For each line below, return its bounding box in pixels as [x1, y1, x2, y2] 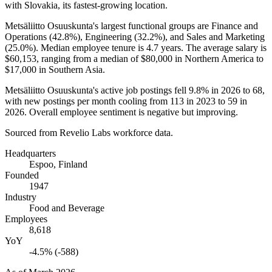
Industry [5, 191, 36, 202]
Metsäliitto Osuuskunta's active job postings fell [5, 84, 189, 95]
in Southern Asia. [36, 64, 105, 75]
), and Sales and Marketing [162, 31, 265, 42]
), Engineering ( [77, 31, 137, 42]
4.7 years [146, 42, 181, 53]
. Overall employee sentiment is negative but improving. [24, 106, 238, 117]
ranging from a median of [39, 53, 141, 64]
